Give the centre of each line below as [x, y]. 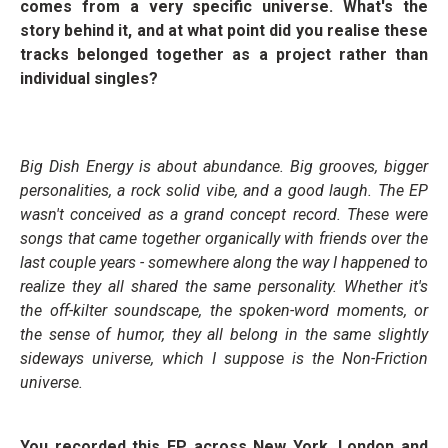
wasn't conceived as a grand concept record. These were [224, 214]
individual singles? [89, 78]
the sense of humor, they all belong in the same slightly [224, 334]
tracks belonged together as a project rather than [224, 54]
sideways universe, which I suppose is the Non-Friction [224, 358]
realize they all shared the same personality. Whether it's [224, 286]
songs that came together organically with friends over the [224, 238]
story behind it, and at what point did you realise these [224, 30]
